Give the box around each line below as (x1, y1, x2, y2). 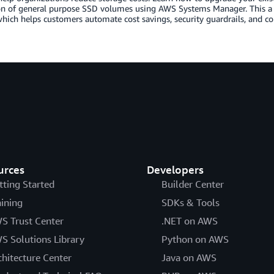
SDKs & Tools (161, 196, 220, 209)
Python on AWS (161, 233, 229, 245)
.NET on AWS (161, 215, 218, 227)
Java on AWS (161, 251, 217, 264)
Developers (146, 163, 204, 176)
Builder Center (161, 178, 224, 190)
